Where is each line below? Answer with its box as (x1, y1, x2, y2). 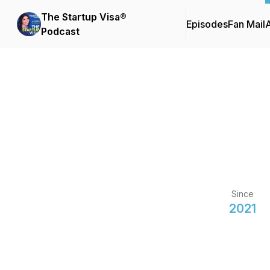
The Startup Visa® (41, 11, 127, 23)
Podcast (41, 25, 80, 37)
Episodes (186, 18, 228, 30)
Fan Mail (228, 18, 265, 30)
